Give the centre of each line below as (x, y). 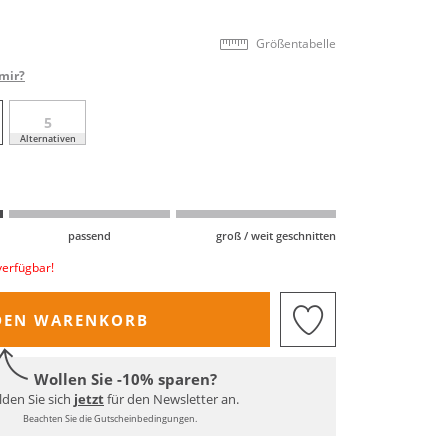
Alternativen (47, 138)
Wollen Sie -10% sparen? (125, 379)
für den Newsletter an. (171, 399)
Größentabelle (296, 43)
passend (89, 235)
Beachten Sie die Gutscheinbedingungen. (109, 419)
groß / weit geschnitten (275, 235)
